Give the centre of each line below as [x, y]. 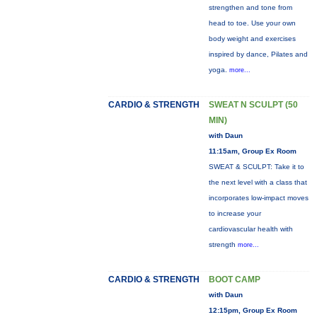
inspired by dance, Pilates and [258, 54]
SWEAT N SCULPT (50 [253, 105]
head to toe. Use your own [252, 23]
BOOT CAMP [234, 279]
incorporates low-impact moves [258, 198]
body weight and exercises [252, 39]
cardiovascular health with [250, 229]
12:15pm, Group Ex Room [253, 310]
